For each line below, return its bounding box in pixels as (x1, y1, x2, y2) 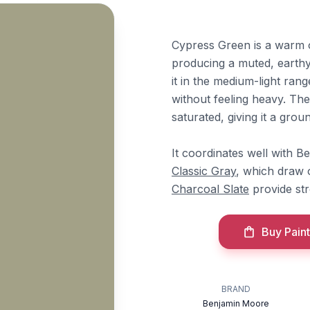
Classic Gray (172, 164, 236, 178)
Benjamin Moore (203, 298, 270, 309)
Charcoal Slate (172, 182, 249, 196)
